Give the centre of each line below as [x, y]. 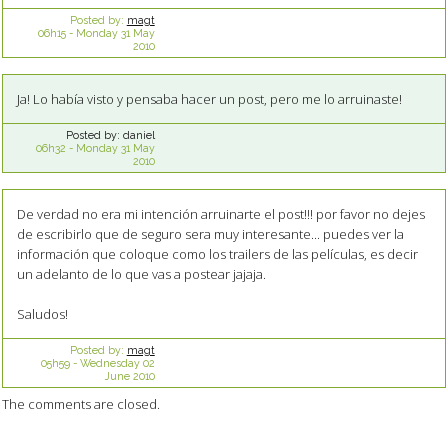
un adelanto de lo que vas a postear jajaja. [141, 274]
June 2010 [129, 375]
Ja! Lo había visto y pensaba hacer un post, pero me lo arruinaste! [209, 99]
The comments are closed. [81, 404]
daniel [138, 134]
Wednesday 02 [117, 362]
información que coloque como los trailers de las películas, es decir [217, 254]
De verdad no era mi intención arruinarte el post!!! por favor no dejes [220, 214]
